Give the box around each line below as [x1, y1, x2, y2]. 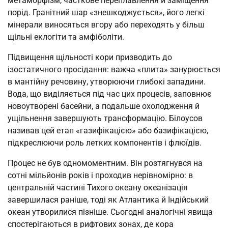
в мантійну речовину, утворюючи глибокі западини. [8, 77, 206, 87]
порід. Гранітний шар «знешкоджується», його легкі [8, 8, 205, 18]
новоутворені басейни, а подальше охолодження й [8, 101, 199, 111]
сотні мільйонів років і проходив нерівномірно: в [8, 170, 193, 181]
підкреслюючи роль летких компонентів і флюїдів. [8, 138, 202, 148]
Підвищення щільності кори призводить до [8, 52, 172, 63]
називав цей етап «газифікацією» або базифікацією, [8, 126, 208, 136]
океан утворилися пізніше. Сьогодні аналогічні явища [8, 207, 213, 217]
